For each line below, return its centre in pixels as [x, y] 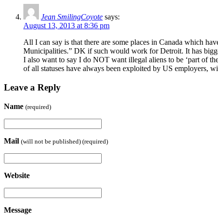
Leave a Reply [32, 88]
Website [17, 175]
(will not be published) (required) [64, 141]
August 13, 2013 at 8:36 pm [66, 26]
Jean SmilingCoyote [72, 17]
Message [18, 210]
